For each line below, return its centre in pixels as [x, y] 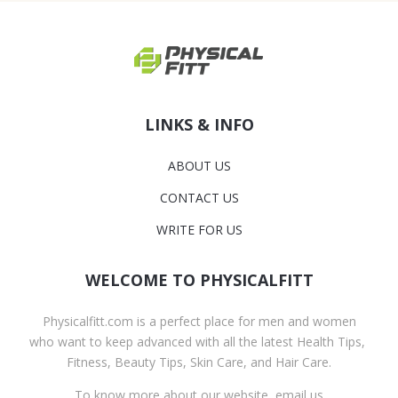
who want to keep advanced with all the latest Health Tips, [199, 342]
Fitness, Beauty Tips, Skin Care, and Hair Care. [199, 362]
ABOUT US [199, 166]
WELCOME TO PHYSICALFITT [199, 280]
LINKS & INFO [199, 125]
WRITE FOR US [199, 230]
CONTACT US [199, 198]
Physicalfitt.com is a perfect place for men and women [199, 322]
